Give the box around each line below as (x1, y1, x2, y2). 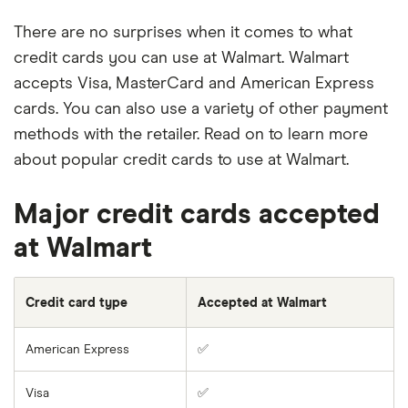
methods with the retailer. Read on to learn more (14, 127, 368, 143)
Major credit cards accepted (14, 201, 380, 229)
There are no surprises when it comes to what (14, 25, 352, 41)
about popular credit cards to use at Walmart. (14, 152, 349, 168)
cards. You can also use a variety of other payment (14, 101, 388, 117)
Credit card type (25, 297, 127, 310)
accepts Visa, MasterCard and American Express (14, 76, 374, 92)
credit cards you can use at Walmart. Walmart (14, 50, 349, 66)
